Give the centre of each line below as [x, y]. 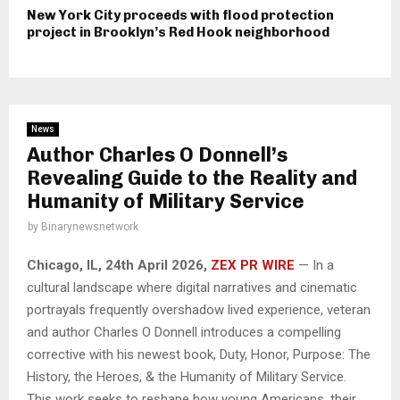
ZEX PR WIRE [253, 266]
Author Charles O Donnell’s [157, 154]
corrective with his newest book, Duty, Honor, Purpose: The [199, 355]
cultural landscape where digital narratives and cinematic [192, 288]
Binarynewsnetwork [90, 226]
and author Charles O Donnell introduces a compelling [184, 333]
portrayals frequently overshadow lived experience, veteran [199, 310]
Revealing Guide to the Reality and [192, 178]
